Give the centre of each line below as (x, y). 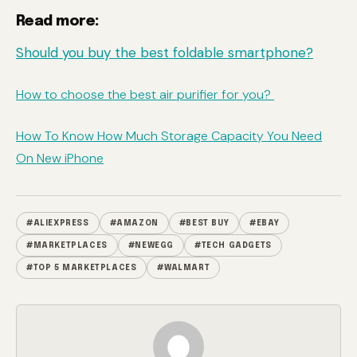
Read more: (57, 22)
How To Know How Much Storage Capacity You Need (169, 136)
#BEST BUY (204, 224)
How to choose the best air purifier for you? (145, 95)
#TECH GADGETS (233, 246)
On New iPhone (60, 159)
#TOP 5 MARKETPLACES (82, 268)
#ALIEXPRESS (58, 224)
